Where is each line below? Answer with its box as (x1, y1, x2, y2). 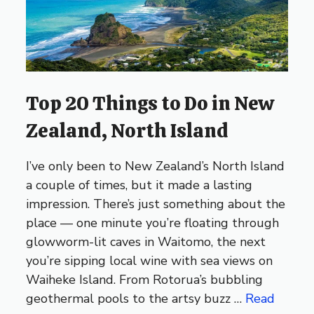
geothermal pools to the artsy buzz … (26, 290, 246, 308)
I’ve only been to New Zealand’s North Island (26, 158, 285, 175)
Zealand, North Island (26, 118, 229, 144)
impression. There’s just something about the (26, 196, 286, 213)
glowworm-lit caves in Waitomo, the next (26, 233, 266, 251)
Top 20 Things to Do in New (26, 90, 275, 116)
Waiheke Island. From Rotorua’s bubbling (26, 271, 264, 289)
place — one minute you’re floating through (26, 214, 280, 232)
